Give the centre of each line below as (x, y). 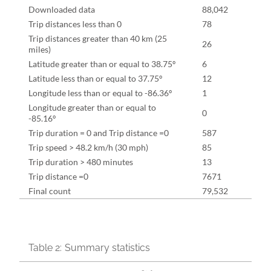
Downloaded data (62, 9)
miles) (40, 49)
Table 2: (45, 248)
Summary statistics (107, 248)
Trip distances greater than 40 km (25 (98, 38)
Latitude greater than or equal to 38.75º (102, 64)
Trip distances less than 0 (75, 24)
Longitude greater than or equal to (92, 107)
